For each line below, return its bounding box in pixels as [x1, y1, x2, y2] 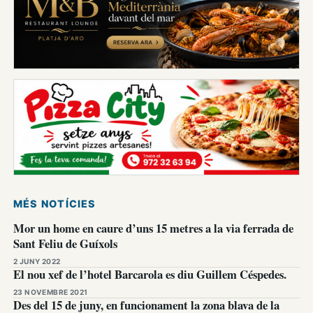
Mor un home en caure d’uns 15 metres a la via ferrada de [13, 219, 293, 238]
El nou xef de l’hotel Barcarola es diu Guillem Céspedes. [13, 265, 286, 284]
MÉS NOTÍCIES [13, 198, 96, 210]
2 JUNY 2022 [13, 257, 61, 266]
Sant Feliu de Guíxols [13, 235, 117, 253]
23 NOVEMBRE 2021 [13, 288, 88, 297]
